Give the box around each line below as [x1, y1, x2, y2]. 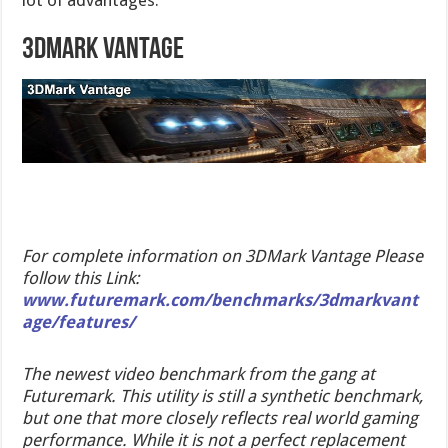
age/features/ [22, 311, 136, 332]
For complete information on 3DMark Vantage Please [22, 245, 424, 266]
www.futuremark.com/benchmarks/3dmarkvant [22, 289, 419, 310]
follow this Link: [22, 267, 145, 288]
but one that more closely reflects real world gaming [22, 407, 419, 428]
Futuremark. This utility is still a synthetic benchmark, [22, 385, 424, 406]
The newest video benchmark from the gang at [22, 363, 376, 384]
